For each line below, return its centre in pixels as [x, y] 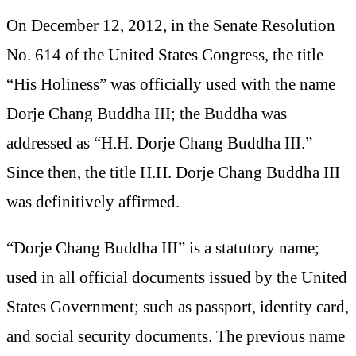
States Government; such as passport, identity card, [178, 306]
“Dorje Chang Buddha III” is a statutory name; [163, 247]
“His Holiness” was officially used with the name [171, 84]
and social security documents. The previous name [176, 335]
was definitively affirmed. [93, 202]
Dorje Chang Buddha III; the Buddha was [147, 114]
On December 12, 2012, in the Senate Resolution [171, 25]
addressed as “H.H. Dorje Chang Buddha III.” [159, 143]
